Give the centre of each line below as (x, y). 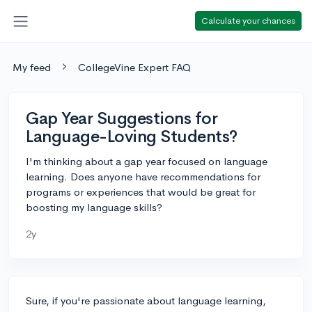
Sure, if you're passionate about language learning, (146, 300)
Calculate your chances (248, 20)
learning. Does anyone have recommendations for (143, 176)
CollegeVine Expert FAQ (134, 67)
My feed (32, 67)
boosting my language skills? (94, 207)
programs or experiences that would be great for (141, 192)
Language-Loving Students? (132, 136)
